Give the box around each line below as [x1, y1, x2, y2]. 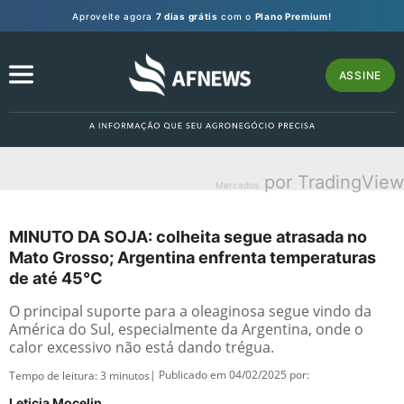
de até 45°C [9, 269, 103, 288]
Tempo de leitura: [9, 368, 100, 383]
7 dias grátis [155, 10, 218, 22]
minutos [109, 368, 150, 383]
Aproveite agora [72, 10, 156, 22]
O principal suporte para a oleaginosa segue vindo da [9, 301, 372, 321]
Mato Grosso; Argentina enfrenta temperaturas [9, 248, 376, 267]
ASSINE [338, 68, 381, 82]
